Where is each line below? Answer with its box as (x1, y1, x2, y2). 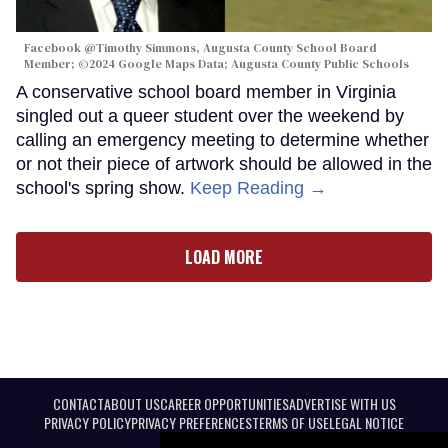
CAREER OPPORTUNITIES (159, 392, 289, 414)
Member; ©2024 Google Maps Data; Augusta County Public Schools (24, 55, 409, 72)
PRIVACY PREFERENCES (131, 411, 252, 433)
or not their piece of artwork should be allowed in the (16, 153, 432, 174)
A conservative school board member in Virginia (16, 81, 396, 102)
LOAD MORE (185, 244, 263, 269)
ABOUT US (103, 392, 160, 414)
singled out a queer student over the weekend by (16, 105, 404, 126)
